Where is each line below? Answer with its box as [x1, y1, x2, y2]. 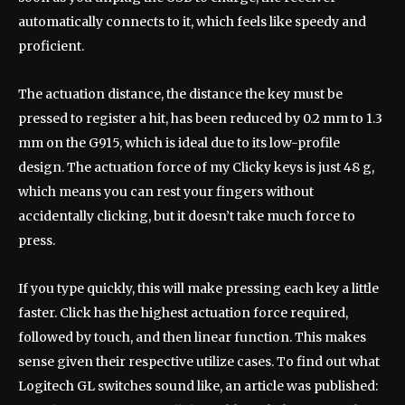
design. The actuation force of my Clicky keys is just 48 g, [18, 159, 374, 176]
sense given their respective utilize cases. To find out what [18, 353, 380, 371]
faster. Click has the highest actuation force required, [18, 305, 348, 322]
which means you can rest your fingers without [18, 184, 314, 201]
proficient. [18, 38, 84, 55]
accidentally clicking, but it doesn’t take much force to [18, 208, 355, 225]
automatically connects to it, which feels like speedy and [18, 14, 366, 31]
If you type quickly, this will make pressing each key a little [18, 280, 379, 297]
